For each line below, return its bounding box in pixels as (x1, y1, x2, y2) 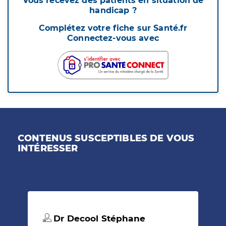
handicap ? (89, 6, 137, 16)
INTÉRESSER (18, 143, 78, 154)
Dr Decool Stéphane (51, 213, 145, 224)
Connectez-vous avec (67, 33, 159, 43)
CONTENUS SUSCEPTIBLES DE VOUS (18, 133, 195, 144)
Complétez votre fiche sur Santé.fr (38, 23, 188, 33)
